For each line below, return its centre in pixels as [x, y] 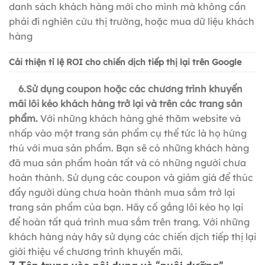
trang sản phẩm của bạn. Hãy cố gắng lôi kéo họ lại [126, 207]
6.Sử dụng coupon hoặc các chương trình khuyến [130, 88]
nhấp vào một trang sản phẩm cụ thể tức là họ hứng [128, 133]
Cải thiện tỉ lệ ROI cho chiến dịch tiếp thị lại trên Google [125, 62]
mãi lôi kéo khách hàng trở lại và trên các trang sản [126, 103]
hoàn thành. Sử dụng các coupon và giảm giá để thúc [131, 177]
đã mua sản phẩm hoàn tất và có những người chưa [127, 162]
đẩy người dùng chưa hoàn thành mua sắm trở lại [122, 192]
